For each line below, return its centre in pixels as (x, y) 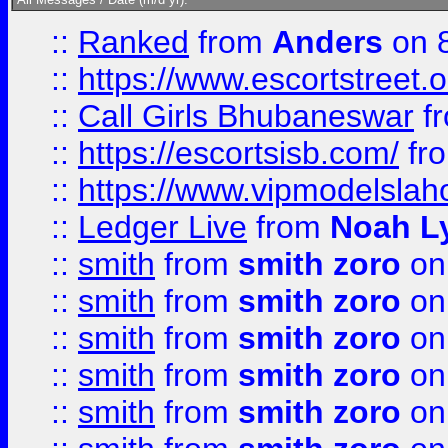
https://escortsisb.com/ (238, 153)
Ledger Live (162, 227)
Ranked (133, 42)
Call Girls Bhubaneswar (246, 116)
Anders (327, 42)
